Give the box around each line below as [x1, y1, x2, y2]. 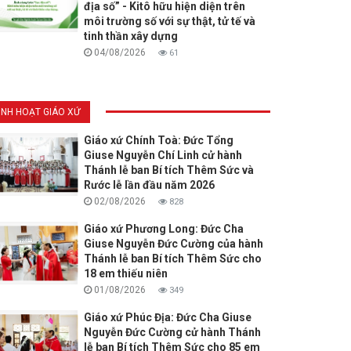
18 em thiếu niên [83, 267, 168, 280]
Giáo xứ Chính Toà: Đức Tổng [83, 134, 233, 147]
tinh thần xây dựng [83, 30, 178, 43]
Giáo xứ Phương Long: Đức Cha [83, 223, 244, 236]
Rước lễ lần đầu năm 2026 [83, 179, 215, 192]
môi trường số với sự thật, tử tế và [83, 15, 255, 28]
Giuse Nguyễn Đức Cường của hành [83, 237, 263, 251]
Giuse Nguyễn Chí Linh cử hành [83, 149, 242, 162]
